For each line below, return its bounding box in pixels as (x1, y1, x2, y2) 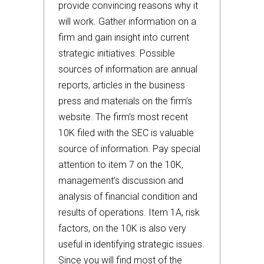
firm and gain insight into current (58, 32, 189, 43)
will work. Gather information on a (58, 16, 196, 27)
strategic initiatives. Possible (58, 48, 175, 59)
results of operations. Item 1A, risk (58, 207, 200, 218)
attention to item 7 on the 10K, (58, 159, 183, 170)
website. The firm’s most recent (58, 111, 188, 123)
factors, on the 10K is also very (58, 223, 186, 234)
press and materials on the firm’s (58, 95, 192, 107)
